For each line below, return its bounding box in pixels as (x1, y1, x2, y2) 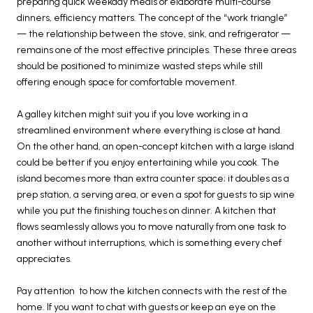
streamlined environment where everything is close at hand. (17, 124, 282, 136)
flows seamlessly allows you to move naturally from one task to (17, 220, 286, 233)
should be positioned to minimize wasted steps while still (17, 59, 263, 72)
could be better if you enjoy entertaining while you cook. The (17, 156, 279, 168)
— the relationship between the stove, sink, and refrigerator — (17, 27, 291, 40)
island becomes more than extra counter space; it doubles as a (17, 172, 289, 184)
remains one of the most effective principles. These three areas (17, 43, 296, 56)
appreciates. (17, 252, 72, 265)
